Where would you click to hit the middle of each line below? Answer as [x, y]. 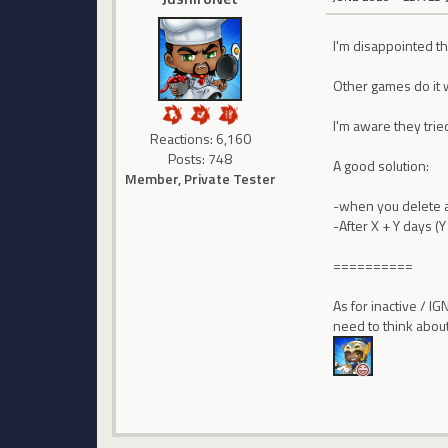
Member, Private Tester [200, 178]
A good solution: [381, 166]
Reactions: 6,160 [200, 138]
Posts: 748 [200, 158]
